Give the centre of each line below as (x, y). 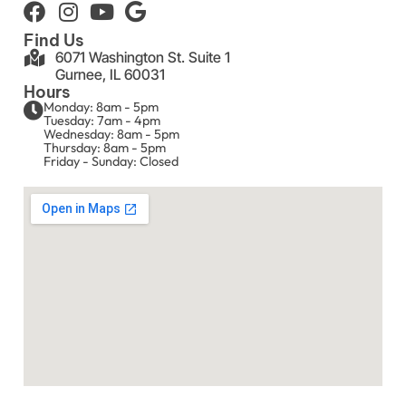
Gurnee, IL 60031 (110, 75)
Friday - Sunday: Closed (111, 162)
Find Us (53, 41)
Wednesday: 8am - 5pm (111, 135)
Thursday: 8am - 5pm (105, 148)
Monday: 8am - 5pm (101, 107)
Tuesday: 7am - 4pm (102, 121)
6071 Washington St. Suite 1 (143, 58)
